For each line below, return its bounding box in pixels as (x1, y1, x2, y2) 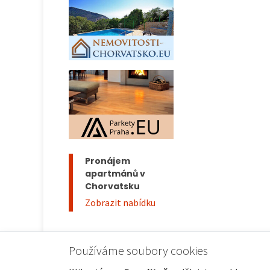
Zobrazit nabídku (85, 196, 155, 209)
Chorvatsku (85, 180, 140, 193)
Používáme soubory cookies (69, 243, 208, 258)
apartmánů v (85, 168, 145, 180)
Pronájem (85, 155, 130, 168)
